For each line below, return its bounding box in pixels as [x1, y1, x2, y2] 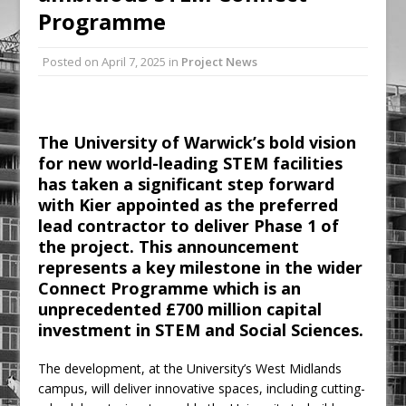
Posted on [43, 53, 102, 70]
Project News [181, 53, 258, 70]
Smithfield [127, 55, 191, 72]
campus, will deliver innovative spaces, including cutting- [38, 379, 366, 397]
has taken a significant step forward [38, 172, 335, 195]
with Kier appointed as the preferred [38, 193, 339, 216]
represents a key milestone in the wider [38, 256, 363, 278]
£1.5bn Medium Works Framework [127, 106, 333, 123]
